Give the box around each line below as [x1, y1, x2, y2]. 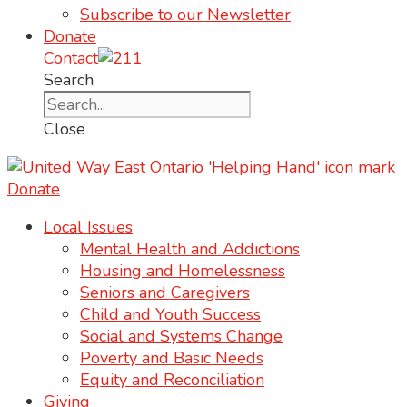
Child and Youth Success [80, 303, 261, 325]
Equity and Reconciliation [80, 369, 264, 391]
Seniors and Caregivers [80, 282, 250, 303]
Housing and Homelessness [80, 260, 285, 282]
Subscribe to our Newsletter [80, 4, 291, 25]
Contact [44, 47, 98, 69]
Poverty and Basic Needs [80, 347, 263, 369]
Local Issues [44, 216, 133, 238]
